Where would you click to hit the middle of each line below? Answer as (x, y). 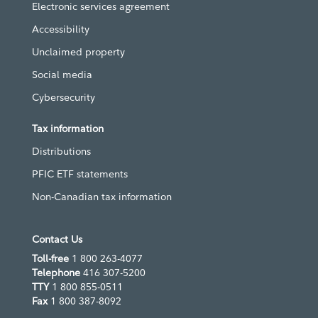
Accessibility (61, 29)
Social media (62, 75)
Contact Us (57, 239)
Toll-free (50, 258)
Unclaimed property (78, 52)
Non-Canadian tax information (102, 197)
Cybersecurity (64, 97)
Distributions (61, 151)
